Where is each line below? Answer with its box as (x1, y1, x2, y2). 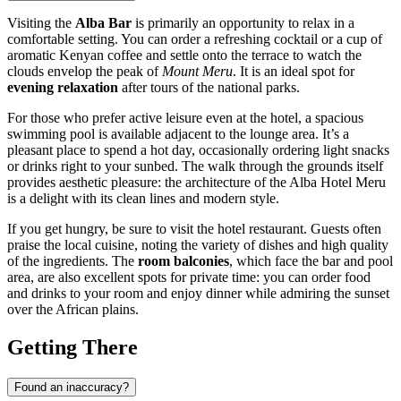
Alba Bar (75, 14, 132, 30)
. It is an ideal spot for (233, 63, 354, 79)
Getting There (7, 335, 138, 359)
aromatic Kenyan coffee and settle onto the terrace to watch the (7, 47, 362, 63)
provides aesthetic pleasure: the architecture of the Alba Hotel (7, 174, 355, 190)
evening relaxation (7, 79, 118, 95)
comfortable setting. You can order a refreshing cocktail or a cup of (7, 30, 382, 47)
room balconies (138, 252, 229, 269)
